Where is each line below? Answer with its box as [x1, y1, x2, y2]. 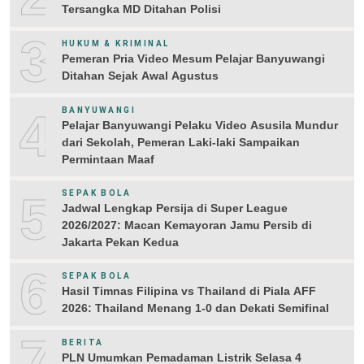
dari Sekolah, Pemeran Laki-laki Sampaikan [62, 135, 300, 149]
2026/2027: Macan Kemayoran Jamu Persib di [62, 218, 312, 232]
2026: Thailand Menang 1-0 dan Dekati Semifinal [62, 301, 329, 315]
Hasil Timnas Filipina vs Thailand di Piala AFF [62, 284, 316, 298]
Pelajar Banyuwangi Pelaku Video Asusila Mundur [62, 118, 338, 132]
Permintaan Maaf [62, 152, 154, 166]
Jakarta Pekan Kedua [62, 235, 179, 249]
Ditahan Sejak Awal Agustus [62, 69, 219, 83]
